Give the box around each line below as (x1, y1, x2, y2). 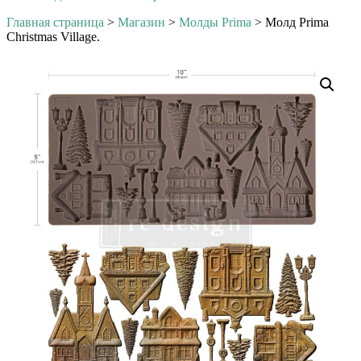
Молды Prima (179, 15, 251, 29)
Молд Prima (265, 15, 329, 29)
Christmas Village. (6, 30, 100, 44)
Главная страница (6, 15, 104, 29)
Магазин (118, 15, 165, 29)
